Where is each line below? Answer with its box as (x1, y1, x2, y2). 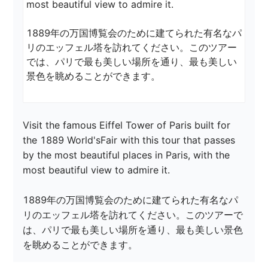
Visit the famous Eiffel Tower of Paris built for (23, 119, 234, 132)
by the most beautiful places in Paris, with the (23, 149, 233, 162)
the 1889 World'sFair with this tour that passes (23, 134, 239, 147)
